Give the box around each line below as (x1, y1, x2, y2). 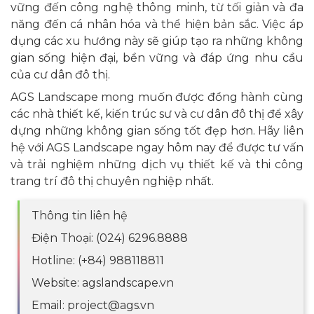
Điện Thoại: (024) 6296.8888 (32, 231, 188, 245)
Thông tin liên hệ (32, 208, 128, 222)
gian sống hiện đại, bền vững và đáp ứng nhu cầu (11, 50, 303, 64)
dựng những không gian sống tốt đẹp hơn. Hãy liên (11, 123, 303, 137)
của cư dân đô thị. (11, 67, 110, 81)
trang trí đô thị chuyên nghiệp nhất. (11, 174, 214, 188)
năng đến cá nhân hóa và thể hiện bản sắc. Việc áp (11, 17, 303, 31)
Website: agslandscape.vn (32, 275, 174, 289)
